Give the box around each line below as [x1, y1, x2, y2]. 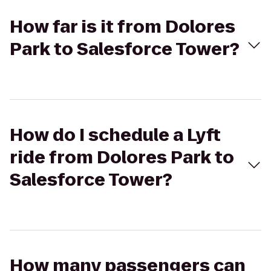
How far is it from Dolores [10, 15, 235, 39]
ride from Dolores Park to [10, 146, 234, 169]
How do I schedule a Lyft [10, 123, 221, 147]
